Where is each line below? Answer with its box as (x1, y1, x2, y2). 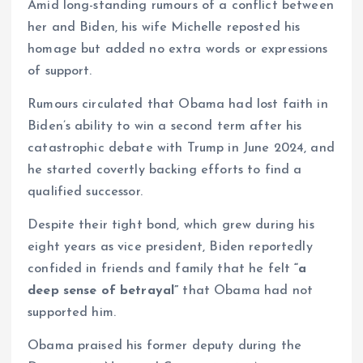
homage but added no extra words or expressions (28, 42, 328, 56)
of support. (28, 64, 92, 78)
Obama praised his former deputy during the (28, 340, 301, 353)
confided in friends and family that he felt (28, 263, 295, 276)
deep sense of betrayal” (28, 284, 179, 298)
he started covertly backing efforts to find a (28, 164, 302, 177)
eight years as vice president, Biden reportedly (28, 241, 313, 254)
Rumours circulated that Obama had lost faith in (28, 98, 328, 112)
